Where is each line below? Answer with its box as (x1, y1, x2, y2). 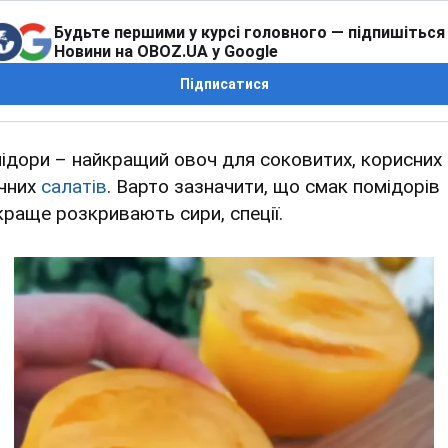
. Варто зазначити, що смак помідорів (107, 175, 440, 199)
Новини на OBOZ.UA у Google (54, 42, 278, 62)
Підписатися (179, 76, 269, 93)
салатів (41, 175, 107, 199)
